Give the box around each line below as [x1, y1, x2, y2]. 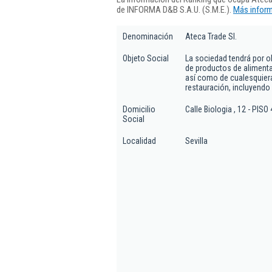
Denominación [123, 32, 173, 41]
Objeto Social [123, 53, 169, 63]
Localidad [123, 136, 156, 146]
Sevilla [185, 136, 208, 146]
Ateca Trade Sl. [185, 32, 237, 41]
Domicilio [123, 104, 155, 114]
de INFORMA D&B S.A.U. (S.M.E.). [117, 4, 233, 15]
